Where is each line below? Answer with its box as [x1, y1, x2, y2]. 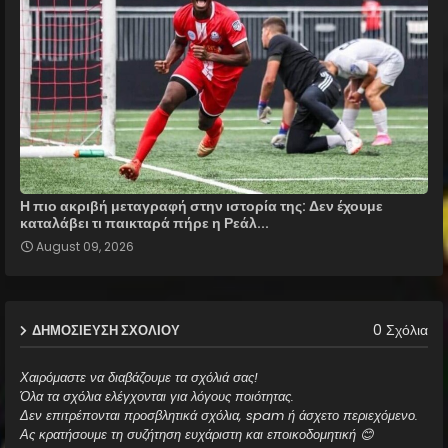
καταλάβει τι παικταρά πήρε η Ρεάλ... [20, 212, 269, 233]
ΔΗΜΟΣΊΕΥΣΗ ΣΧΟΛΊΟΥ [32, 320, 180, 340]
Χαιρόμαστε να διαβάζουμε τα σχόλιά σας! [20, 367, 258, 387]
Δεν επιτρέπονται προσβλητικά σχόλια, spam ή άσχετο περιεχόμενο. [20, 405, 418, 425]
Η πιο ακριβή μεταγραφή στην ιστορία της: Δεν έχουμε [20, 195, 383, 216]
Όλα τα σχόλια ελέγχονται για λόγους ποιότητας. [20, 386, 294, 406]
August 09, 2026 [36, 237, 134, 255]
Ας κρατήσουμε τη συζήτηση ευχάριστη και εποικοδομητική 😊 [20, 424, 374, 444]
